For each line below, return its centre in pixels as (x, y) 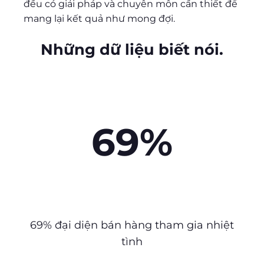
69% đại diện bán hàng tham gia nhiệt (132, 225)
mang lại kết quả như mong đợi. (99, 19)
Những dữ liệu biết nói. (132, 49)
